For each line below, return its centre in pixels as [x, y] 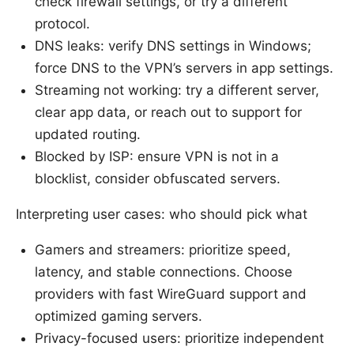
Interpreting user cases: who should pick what [162, 215]
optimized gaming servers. [119, 316]
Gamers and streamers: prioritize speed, [163, 250]
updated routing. [88, 135]
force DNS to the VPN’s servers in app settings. [184, 68]
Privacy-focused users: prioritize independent [179, 339]
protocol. [62, 24]
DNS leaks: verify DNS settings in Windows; [173, 46]
